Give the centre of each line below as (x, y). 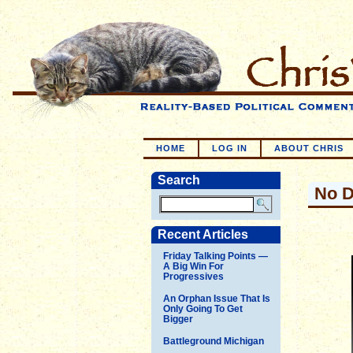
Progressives (193, 276)
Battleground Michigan (214, 341)
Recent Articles (203, 234)
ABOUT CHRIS (309, 148)
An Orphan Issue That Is (217, 298)
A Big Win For (193, 266)
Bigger (178, 319)
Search (179, 180)
